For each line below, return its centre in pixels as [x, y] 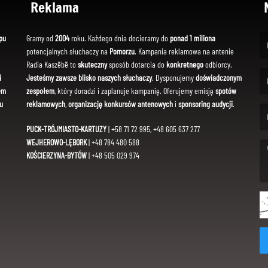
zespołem [40, 90]
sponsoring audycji [205, 103]
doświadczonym [219, 77]
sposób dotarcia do [137, 64]
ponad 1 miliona [193, 38]
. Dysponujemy [174, 77]
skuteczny [92, 64]
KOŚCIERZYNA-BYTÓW [57, 155]
